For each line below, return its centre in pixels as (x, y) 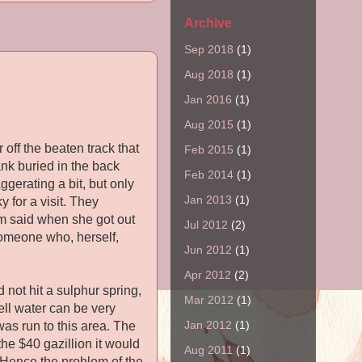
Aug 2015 (209, 124)
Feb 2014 (209, 174)
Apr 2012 (208, 274)
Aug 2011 (208, 349)
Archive (208, 23)
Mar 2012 (209, 299)
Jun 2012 (208, 249)
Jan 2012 (208, 324)
